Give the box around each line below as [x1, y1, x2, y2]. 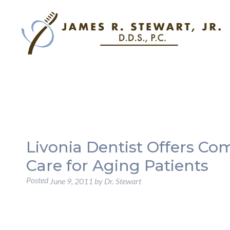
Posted [26, 175, 50, 185]
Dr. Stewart [104, 176, 141, 186]
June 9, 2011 [49, 176, 93, 186]
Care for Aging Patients [26, 156, 208, 175]
